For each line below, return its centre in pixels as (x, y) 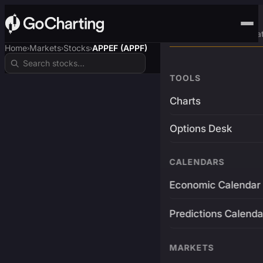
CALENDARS (197, 162)
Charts (185, 101)
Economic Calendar (215, 185)
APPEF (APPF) (120, 48)
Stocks (77, 48)
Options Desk (200, 129)
